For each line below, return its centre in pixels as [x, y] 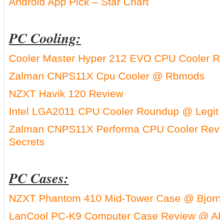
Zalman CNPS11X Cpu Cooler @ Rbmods [107, 76]
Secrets [27, 142]
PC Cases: [39, 178]
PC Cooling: [45, 38]
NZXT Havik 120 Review [66, 94]
